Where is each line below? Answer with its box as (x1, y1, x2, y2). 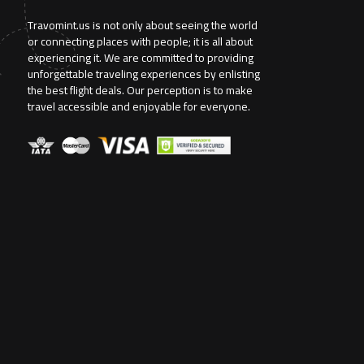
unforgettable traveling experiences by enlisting (28, 63, 260, 84)
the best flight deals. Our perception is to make (28, 80, 253, 101)
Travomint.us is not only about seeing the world (28, 15, 258, 36)
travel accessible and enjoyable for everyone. (28, 96, 253, 117)
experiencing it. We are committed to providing (28, 47, 253, 68)
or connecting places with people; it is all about (28, 31, 253, 52)
